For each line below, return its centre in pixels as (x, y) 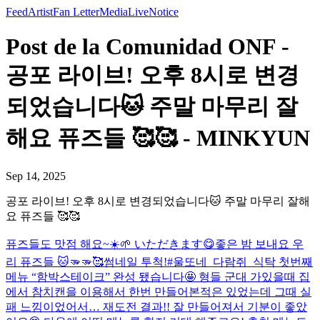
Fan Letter (76, 12)
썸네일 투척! (135, 261)
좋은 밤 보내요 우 (259, 244)
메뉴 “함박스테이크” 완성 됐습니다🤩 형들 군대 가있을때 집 (158, 276)
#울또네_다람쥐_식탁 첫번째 (240, 261)
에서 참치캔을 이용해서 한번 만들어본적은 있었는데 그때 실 (159, 291)
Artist (40, 12)
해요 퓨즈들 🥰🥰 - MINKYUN (158, 138)
